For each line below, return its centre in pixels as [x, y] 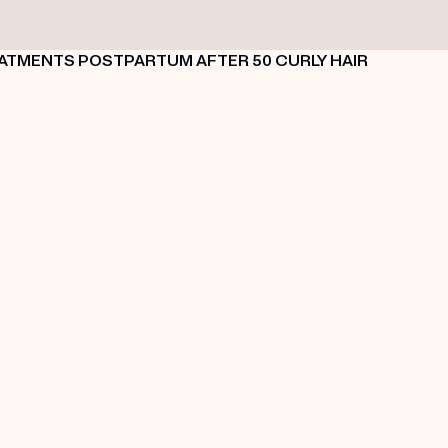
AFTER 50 [234, 61]
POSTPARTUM [135, 61]
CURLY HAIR [321, 61]
